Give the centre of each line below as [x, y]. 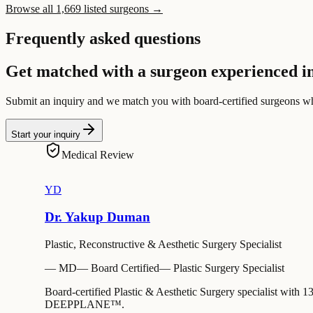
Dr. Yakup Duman [97, 217]
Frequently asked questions [103, 39]
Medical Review [98, 155]
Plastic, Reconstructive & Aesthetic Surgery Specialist [163, 244]
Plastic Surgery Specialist [229, 268]
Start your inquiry [46, 135]
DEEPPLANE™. [85, 304]
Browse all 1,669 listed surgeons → [84, 9]
